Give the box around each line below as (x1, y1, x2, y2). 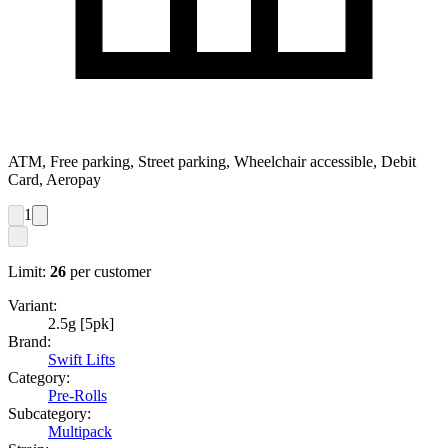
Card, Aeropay (8, 171, 101, 189)
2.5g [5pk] (48, 315, 114, 333)
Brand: (8, 333, 51, 351)
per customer (70, 263, 151, 281)
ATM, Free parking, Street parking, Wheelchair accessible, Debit (8, 153, 416, 171)
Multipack (48, 423, 112, 441)
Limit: (8, 263, 46, 281)
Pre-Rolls (48, 387, 107, 405)
